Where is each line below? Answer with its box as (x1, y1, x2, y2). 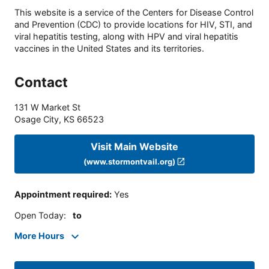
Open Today (14, 210, 64, 220)
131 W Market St (14, 102, 80, 113)
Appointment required (14, 189, 109, 200)
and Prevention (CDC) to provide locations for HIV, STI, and (14, 19, 252, 30)
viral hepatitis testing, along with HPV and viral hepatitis (14, 31, 238, 42)
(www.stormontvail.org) (83, 156, 175, 166)
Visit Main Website (91, 140, 178, 153)
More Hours (14, 231, 64, 241)
